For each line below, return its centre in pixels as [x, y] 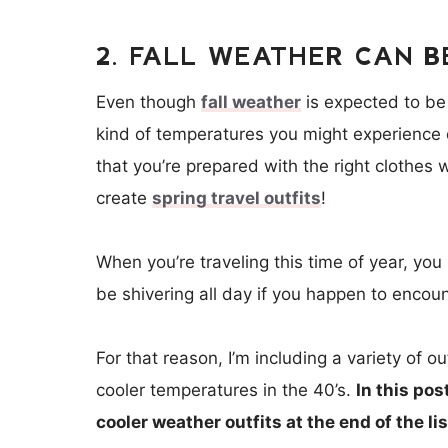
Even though [148, 101]
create [124, 197]
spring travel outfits [236, 197]
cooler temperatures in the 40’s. [226, 389]
